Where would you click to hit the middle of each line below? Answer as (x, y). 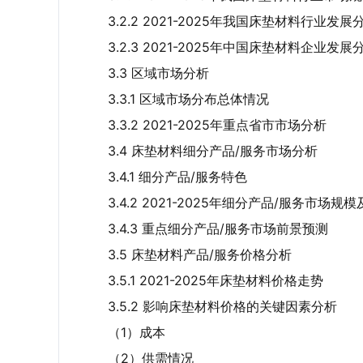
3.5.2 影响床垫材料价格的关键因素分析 (222, 306)
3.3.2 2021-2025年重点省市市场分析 (217, 125)
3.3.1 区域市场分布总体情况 (188, 99)
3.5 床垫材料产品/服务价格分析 (200, 254)
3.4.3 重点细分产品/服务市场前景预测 (218, 228)
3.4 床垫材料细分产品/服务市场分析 (213, 151)
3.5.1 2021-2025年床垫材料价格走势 (216, 280)
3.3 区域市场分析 (158, 73)
